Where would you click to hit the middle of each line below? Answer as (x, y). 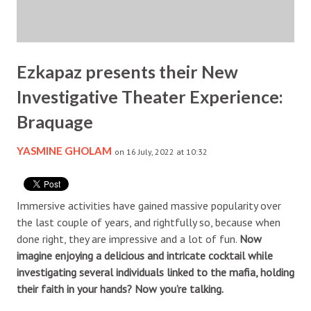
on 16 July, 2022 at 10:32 (161, 151)
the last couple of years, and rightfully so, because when (149, 222)
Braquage (55, 121)
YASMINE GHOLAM (64, 150)
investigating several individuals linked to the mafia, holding (155, 272)
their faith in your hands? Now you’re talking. (120, 288)
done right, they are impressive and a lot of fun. (128, 238)
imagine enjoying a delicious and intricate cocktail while (145, 255)
